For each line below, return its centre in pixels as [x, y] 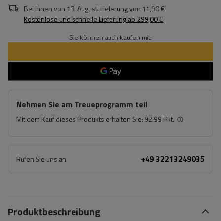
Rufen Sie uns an [41, 159]
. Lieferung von [119, 9]
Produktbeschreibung [54, 211]
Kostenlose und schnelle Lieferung [75, 19]
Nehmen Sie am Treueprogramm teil [82, 104]
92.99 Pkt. [159, 119]
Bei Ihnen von [44, 9]
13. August [82, 9]
